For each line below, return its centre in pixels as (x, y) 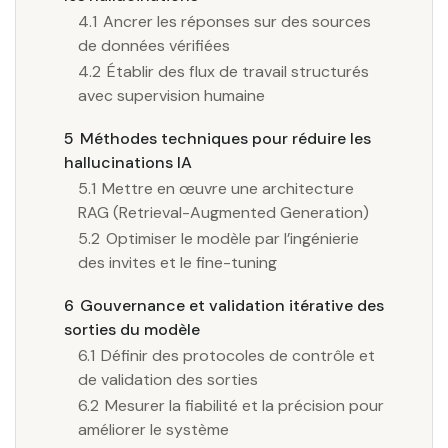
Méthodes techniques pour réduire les (225, 138)
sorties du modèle (132, 329)
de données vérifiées (154, 45)
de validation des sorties (168, 379)
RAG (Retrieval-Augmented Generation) (223, 212)
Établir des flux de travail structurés (238, 71)
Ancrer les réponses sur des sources (237, 21)
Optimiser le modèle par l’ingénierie (232, 238)
